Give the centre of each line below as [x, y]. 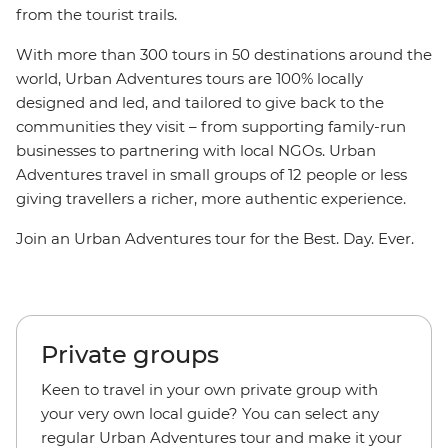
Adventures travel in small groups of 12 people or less [211, 174]
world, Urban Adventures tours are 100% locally [189, 78]
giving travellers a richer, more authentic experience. [211, 198]
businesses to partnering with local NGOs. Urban [196, 150]
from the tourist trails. [96, 14]
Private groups [130, 354]
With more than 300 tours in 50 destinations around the [224, 54]
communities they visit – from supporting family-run [211, 126]
